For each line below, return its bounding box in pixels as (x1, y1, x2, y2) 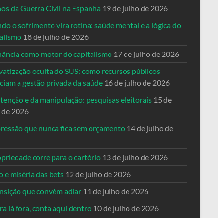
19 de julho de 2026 (102, 3, 168, 13)
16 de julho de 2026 (104, 78, 170, 87)
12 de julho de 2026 (65, 169, 131, 179)
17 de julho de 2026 (113, 49, 179, 58)
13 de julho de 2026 (102, 152, 168, 162)
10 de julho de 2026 (93, 203, 159, 213)
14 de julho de (127, 124, 173, 133)
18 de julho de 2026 (23, 32, 89, 41)
